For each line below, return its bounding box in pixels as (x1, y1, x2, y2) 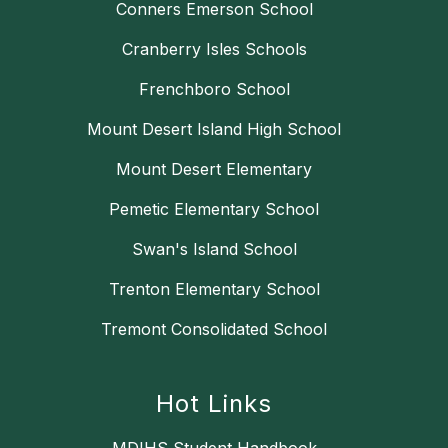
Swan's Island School (131, 239, 297, 260)
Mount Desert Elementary (116, 159, 312, 180)
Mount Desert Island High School (87, 119, 341, 140)
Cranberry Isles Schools (121, 39, 307, 60)
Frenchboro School (138, 79, 290, 100)
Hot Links (156, 389, 272, 419)
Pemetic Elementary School (109, 199, 319, 220)
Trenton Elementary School (108, 279, 320, 300)
